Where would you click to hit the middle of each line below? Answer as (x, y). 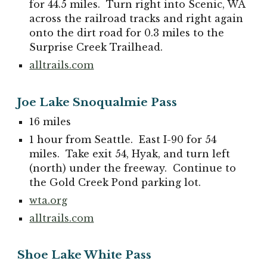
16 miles (50, 121)
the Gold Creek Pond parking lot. (115, 182)
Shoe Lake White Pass (85, 255)
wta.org (49, 200)
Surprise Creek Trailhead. (96, 47)
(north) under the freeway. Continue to (133, 168)
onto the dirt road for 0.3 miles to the (127, 32)
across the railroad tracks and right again (136, 18)
